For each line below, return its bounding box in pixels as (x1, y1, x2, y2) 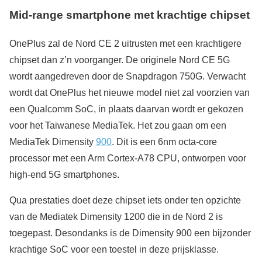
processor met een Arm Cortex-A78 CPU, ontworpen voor (9, 153, 246, 163)
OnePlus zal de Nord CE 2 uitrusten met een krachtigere (9, 38, 242, 49)
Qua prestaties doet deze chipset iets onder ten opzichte (9, 195, 241, 205)
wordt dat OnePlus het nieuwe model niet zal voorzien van (9, 87, 250, 98)
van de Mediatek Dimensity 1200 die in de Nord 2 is (9, 211, 223, 222)
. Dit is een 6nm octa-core (112, 136, 217, 147)
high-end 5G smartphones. (9, 169, 119, 180)
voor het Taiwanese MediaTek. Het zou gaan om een (9, 120, 226, 130)
